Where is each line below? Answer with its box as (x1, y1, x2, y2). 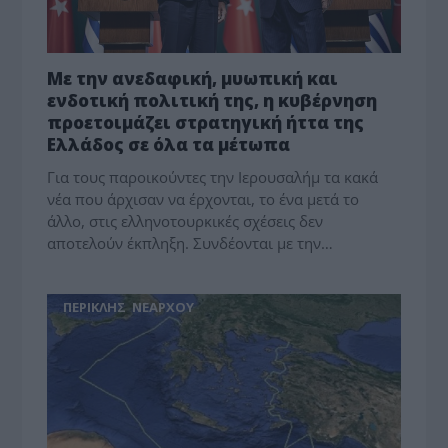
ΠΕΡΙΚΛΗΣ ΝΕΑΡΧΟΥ (63, 298, 195, 317)
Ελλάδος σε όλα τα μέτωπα (47, 133, 291, 157)
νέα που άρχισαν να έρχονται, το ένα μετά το (47, 189, 360, 210)
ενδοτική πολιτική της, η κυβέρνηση (47, 89, 378, 113)
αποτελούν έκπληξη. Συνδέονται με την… (47, 233, 334, 254)
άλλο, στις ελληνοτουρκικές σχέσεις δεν (47, 211, 324, 232)
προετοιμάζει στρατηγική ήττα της (47, 111, 365, 135)
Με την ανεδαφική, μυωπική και (47, 67, 339, 91)
